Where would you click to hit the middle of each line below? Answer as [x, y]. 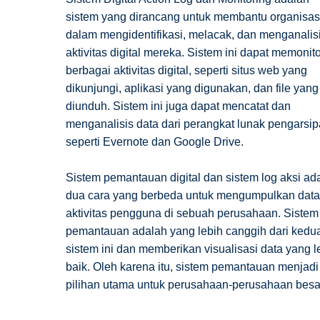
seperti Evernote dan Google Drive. [155, 141]
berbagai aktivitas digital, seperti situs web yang [186, 70]
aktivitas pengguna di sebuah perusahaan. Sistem [192, 214]
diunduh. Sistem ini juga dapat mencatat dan [178, 106]
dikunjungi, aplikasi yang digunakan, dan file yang [192, 88]
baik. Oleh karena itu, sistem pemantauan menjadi [192, 267]
